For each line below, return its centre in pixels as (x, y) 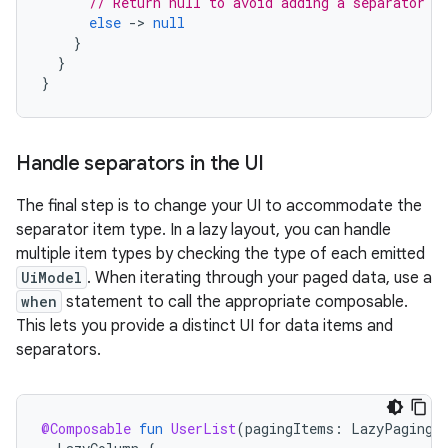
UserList (203, 428)
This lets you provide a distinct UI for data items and (204, 326)
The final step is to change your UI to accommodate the (219, 206)
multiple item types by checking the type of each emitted (220, 254)
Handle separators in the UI (140, 163)
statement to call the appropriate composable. (235, 302)
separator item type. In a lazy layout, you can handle (203, 230)
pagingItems (289, 428)
